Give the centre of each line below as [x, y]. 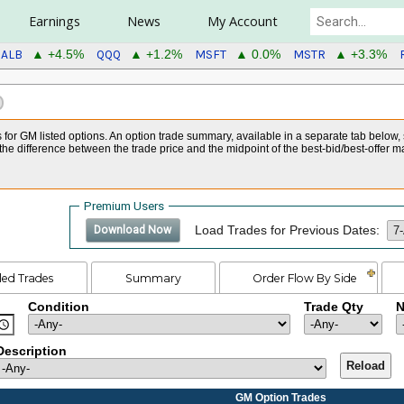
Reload [365, 366]
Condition [58, 308]
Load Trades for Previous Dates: [288, 230]
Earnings [54, 21]
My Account [242, 21]
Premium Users [124, 206]
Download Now [133, 230]
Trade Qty [333, 308]
